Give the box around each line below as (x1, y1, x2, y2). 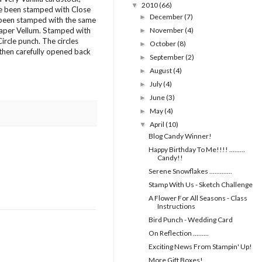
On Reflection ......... (148, 229, 209, 238)
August (150, 66, 174, 75)
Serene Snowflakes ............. (148, 167, 232, 176)
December (150, 12, 185, 22)
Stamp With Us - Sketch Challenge (148, 180, 253, 189)
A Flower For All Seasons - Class (148, 194, 247, 203)
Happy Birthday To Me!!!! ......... (148, 145, 245, 154)
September (150, 53, 186, 62)
